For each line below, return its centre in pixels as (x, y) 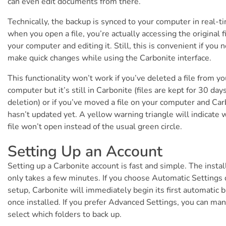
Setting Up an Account (85, 152)
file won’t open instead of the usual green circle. (95, 127)
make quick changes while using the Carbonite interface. (109, 58)
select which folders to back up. (65, 215)
